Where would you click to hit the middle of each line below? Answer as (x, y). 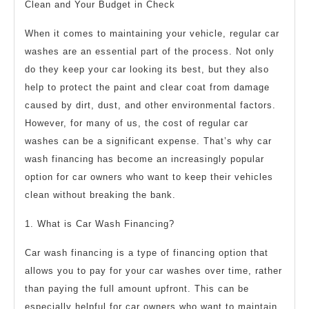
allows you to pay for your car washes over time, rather (153, 271)
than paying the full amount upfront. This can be (137, 289)
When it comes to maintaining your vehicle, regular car (152, 34)
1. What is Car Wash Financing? (100, 224)
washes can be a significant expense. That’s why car (148, 141)
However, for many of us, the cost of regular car (137, 123)
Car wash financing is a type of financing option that (147, 253)
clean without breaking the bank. (100, 195)
